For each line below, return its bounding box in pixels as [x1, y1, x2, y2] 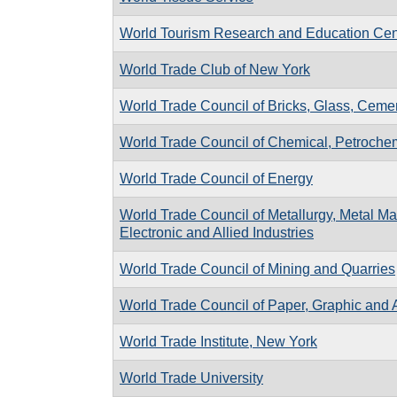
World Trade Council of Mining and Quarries [120, 261, 395, 276]
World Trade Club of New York [120, 61, 310, 77]
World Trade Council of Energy [120, 170, 313, 186]
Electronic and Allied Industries [120, 224, 314, 240]
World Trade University [120, 370, 263, 385]
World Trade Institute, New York [120, 333, 317, 349]
